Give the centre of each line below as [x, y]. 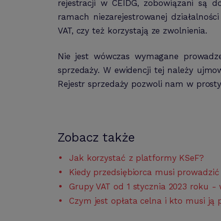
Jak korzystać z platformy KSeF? [136, 158]
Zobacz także [96, 137]
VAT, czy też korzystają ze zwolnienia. [133, 30]
